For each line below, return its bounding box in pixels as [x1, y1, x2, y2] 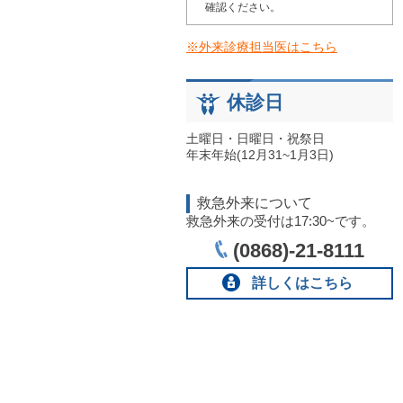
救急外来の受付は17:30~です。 [186, 213, 375, 228]
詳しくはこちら [252, 275, 353, 291]
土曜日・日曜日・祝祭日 [186, 131, 325, 146]
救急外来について [197, 195, 312, 210]
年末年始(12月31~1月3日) [186, 148, 334, 162]
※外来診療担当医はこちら [186, 40, 337, 54]
